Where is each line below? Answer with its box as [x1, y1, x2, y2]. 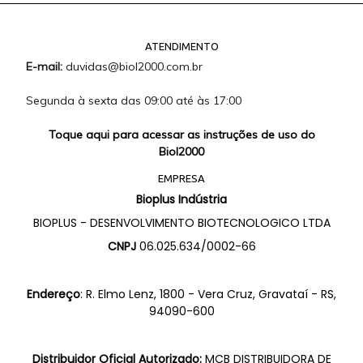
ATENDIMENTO [144, 40, 219, 52]
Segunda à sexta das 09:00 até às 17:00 [26, 93, 241, 109]
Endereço [27, 286, 80, 303]
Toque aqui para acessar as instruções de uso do [48, 127, 315, 143]
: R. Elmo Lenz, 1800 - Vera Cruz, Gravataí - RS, [80, 286, 336, 303]
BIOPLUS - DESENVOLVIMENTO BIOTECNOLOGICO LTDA [32, 215, 331, 232]
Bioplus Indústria [136, 190, 227, 207]
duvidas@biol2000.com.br [66, 59, 203, 75]
